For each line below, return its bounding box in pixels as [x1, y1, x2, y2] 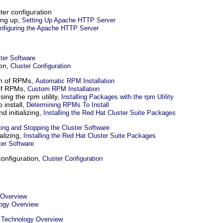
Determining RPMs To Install [26, 101, 109, 109]
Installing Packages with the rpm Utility [61, 93, 174, 101]
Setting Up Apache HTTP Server [22, 16, 115, 24]
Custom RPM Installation [27, 85, 100, 93]
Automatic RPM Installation [35, 77, 114, 85]
